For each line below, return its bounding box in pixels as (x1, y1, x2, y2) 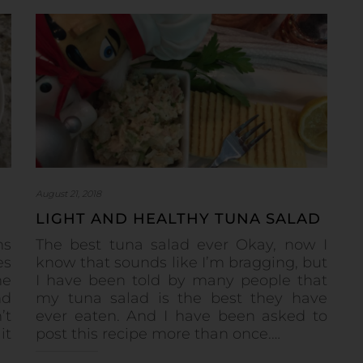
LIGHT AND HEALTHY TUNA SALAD (36, 209, 321, 228)
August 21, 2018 (36, 187, 101, 199)
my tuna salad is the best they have (36, 288, 327, 307)
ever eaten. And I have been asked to (36, 306, 327, 325)
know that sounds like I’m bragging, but (36, 253, 327, 271)
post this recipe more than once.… (36, 324, 280, 343)
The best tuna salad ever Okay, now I (36, 235, 327, 254)
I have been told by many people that (36, 271, 327, 289)
